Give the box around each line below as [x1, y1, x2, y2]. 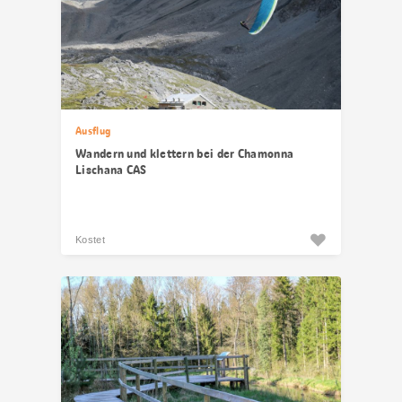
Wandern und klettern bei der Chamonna [75, 145, 294, 162]
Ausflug [75, 124, 111, 138]
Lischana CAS [75, 162, 147, 178]
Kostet [75, 234, 105, 245]
